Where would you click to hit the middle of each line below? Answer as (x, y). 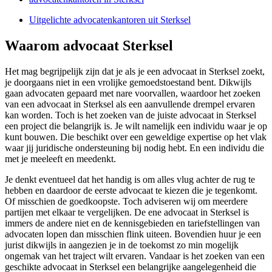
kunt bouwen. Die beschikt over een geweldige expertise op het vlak (136, 137)
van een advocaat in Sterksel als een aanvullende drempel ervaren (130, 104)
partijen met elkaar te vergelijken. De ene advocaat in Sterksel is (127, 212)
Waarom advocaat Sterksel (89, 46)
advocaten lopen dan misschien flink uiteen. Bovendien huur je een (133, 234)
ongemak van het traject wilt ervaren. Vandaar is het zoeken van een (135, 256)
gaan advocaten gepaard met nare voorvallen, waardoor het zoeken (133, 93)
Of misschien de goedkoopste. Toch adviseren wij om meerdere (126, 202)
